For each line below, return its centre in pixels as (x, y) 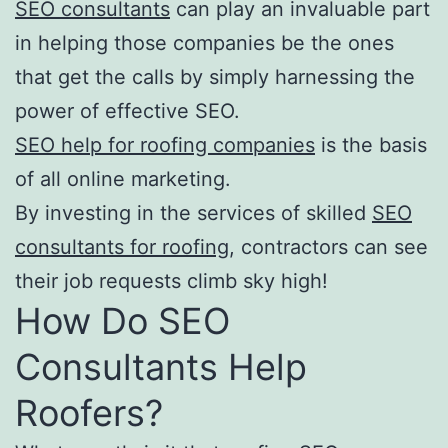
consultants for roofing (122, 246)
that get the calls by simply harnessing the (215, 76)
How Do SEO (122, 320)
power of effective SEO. (127, 110)
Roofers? (89, 412)
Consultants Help (161, 366)
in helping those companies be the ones (204, 42)
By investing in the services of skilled (193, 212)
